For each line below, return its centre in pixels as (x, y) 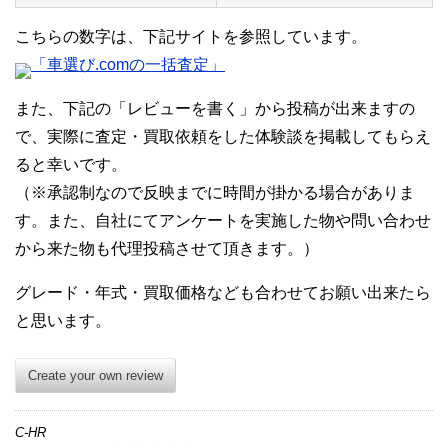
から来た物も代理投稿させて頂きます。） (167, 249)
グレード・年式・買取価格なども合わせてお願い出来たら (223, 293)
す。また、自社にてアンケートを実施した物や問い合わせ (223, 221)
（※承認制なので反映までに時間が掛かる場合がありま (215, 193)
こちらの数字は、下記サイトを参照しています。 (191, 37)
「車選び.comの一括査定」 (128, 65)
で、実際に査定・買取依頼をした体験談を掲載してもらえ (223, 137)
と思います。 (63, 321)
